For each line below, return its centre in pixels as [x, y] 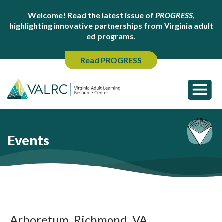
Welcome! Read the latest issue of [91, 15]
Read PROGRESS [111, 60]
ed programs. [111, 36]
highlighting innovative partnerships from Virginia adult [111, 26]
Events [28, 140]
